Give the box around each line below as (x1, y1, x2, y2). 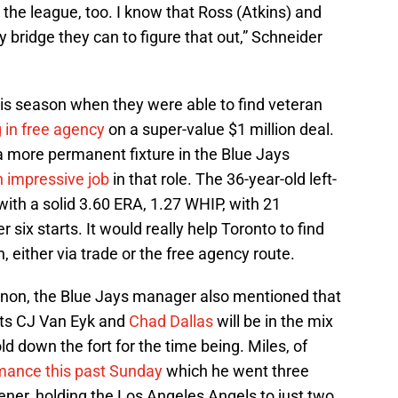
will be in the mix (213, 312, 333, 331)
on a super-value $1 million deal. (105, 120, 334, 139)
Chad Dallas (129, 312, 213, 331)
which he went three (163, 362, 309, 381)
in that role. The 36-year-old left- (109, 170, 337, 189)
